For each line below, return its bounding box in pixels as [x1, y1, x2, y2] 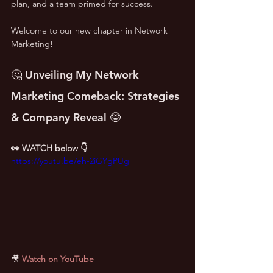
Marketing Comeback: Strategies [11, 88, 182, 103]
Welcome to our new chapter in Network [11, 24, 170, 36]
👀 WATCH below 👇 [11, 142, 87, 154]
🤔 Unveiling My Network [11, 67, 142, 82]
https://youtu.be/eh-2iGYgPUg [11, 155, 129, 166]
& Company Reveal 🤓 [11, 110, 121, 124]
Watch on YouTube [22, 253, 94, 264]
